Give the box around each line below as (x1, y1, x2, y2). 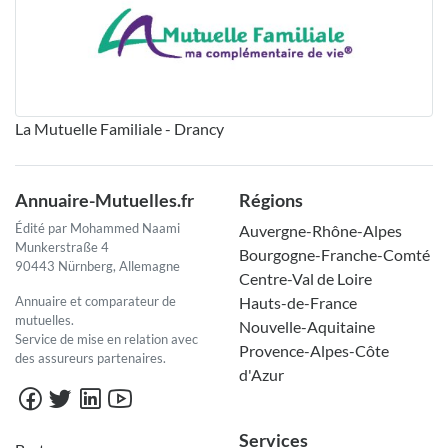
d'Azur (239, 365, 284, 385)
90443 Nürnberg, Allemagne (15, 258, 180, 275)
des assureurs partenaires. (15, 350, 166, 367)
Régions (239, 189, 303, 212)
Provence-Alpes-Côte (239, 341, 389, 361)
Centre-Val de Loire (239, 269, 372, 289)
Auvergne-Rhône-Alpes (239, 221, 402, 241)
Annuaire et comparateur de (15, 293, 176, 310)
